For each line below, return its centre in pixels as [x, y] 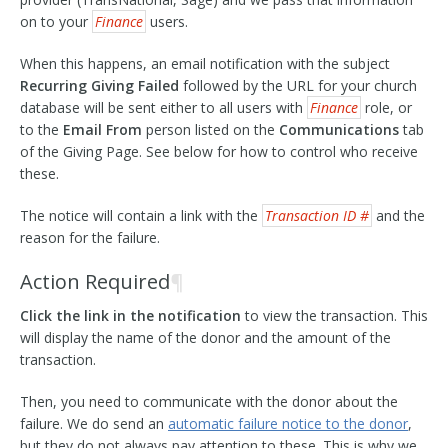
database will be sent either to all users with [163, 107]
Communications [339, 129]
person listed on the [210, 129]
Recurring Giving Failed [99, 85]
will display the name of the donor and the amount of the [205, 337]
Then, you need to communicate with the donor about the [209, 401]
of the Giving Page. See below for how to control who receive [219, 151]
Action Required [95, 281]
